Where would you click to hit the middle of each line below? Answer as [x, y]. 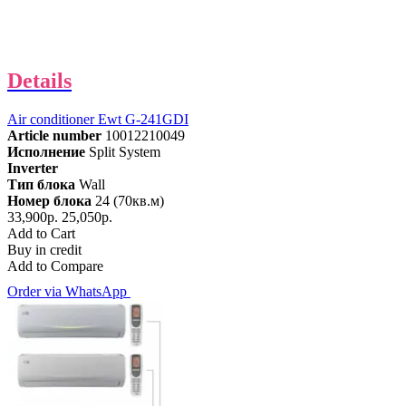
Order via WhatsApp [69, 291]
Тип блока [41, 184]
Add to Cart [41, 233]
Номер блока [49, 200]
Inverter [33, 168]
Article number [54, 135]
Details [39, 80]
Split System [125, 151]
